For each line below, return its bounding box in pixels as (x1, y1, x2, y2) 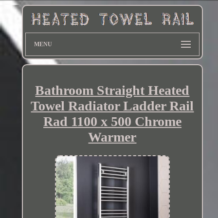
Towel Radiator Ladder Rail (31, 98, 194, 114)
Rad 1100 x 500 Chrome (43, 114, 182, 129)
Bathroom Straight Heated (35, 83, 190, 98)
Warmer (88, 129, 137, 145)
